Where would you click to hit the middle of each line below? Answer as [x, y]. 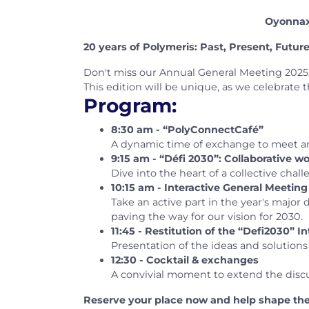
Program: [130, 105]
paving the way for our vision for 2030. [207, 216]
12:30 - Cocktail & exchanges [185, 260]
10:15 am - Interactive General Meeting [209, 187]
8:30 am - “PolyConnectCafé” [187, 129]
